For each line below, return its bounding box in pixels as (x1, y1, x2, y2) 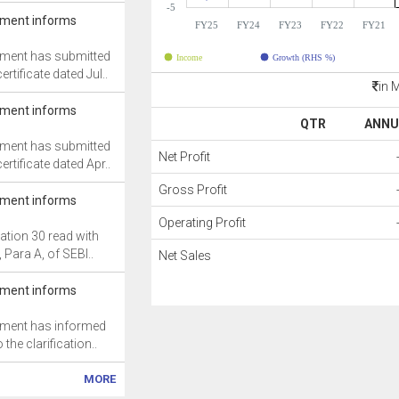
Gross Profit (159, 183, 228, 197)
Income (176, 53, 203, 62)
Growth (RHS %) (273, 53, 335, 62)
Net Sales (159, 248, 212, 263)
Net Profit (159, 150, 211, 164)
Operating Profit (159, 216, 247, 230)
